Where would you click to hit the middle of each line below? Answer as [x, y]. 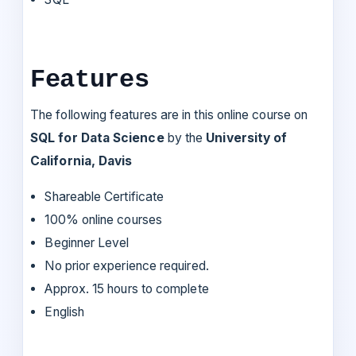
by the [187, 137]
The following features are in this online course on [169, 114]
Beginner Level [87, 242]
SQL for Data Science [99, 137]
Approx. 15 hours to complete [127, 288]
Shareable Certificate [104, 196]
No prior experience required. [127, 265]
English [64, 311]
